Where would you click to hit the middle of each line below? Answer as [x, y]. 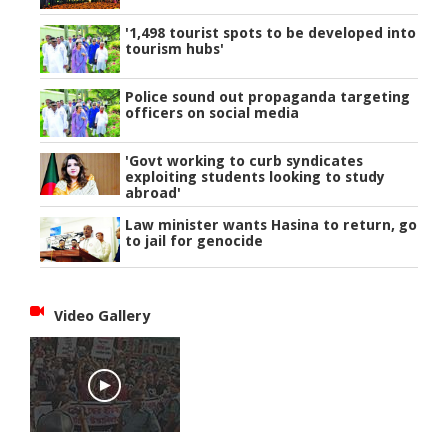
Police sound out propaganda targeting [268, 96]
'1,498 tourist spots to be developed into [271, 32]
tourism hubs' [175, 48]
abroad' [153, 192]
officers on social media [212, 112]
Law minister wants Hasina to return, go [271, 224]
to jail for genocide [194, 240]
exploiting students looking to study [255, 176]
